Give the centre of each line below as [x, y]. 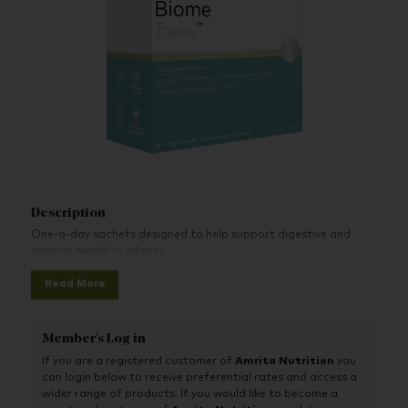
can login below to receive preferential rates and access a [200, 377]
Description [69, 214]
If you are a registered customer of [139, 361]
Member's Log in [94, 340]
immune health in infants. [99, 252]
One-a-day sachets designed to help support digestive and [191, 235]
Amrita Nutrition [285, 361]
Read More [75, 284]
